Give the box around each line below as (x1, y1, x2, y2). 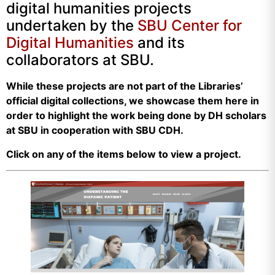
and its (134, 34, 185, 52)
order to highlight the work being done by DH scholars (6, 109, 266, 122)
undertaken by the (6, 17, 137, 35)
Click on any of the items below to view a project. (6, 147, 241, 160)
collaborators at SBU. (6, 51, 154, 69)
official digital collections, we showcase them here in (6, 95, 259, 107)
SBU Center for (137, 17, 242, 35)
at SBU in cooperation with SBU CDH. (6, 124, 184, 137)
